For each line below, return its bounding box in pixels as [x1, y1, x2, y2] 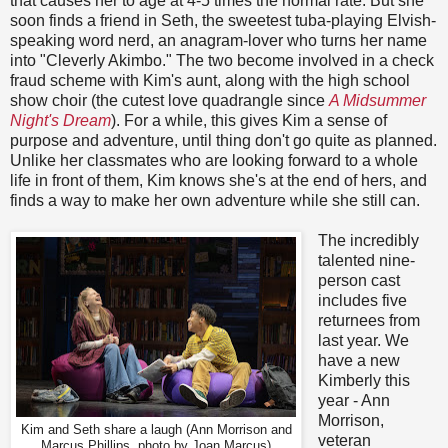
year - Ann [317, 392, 390, 410]
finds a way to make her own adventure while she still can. [10, 192, 420, 210]
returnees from [317, 312, 420, 330]
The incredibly [317, 232, 419, 250]
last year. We [317, 332, 409, 350]
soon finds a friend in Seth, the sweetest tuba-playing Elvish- [10, 12, 436, 30]
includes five [317, 292, 407, 310]
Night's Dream [10, 112, 111, 130]
